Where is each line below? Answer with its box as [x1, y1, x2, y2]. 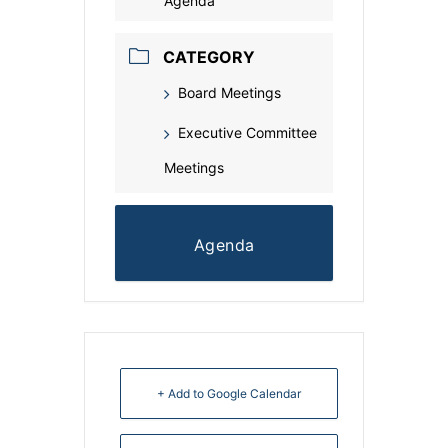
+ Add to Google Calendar [157, 386, 301, 402]
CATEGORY [163, 47, 255, 68]
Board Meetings [178, 84, 281, 102]
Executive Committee [178, 124, 317, 142]
